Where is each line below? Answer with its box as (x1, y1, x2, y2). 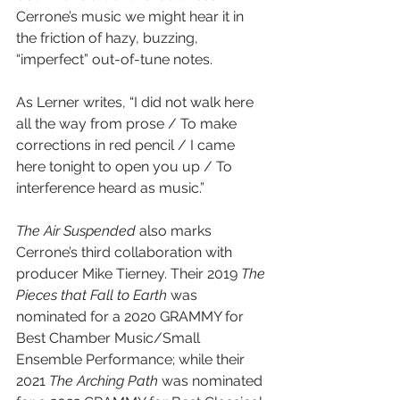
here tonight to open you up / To (16, 158, 236, 175)
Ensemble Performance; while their (16, 351, 248, 368)
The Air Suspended (16, 222, 136, 239)
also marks (136, 222, 215, 239)
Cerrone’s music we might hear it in (16, 8, 247, 25)
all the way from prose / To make (16, 115, 240, 132)
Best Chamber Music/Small (16, 329, 204, 346)
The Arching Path (49, 372, 158, 389)
